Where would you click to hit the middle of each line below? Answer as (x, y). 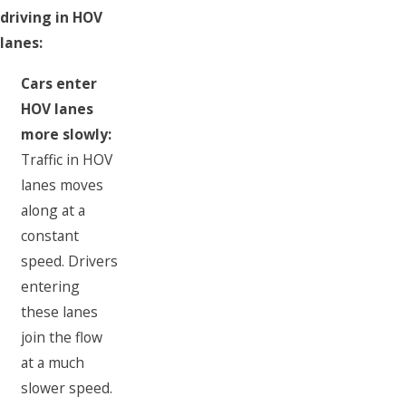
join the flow (62, 337)
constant (50, 236)
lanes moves (63, 185)
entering (51, 286)
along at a (53, 210)
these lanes (60, 312)
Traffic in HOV (67, 159)
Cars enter (59, 83)
